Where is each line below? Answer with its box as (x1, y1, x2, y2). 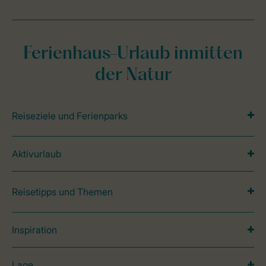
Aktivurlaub (12, 148, 61, 160)
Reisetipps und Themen (12, 186, 113, 198)
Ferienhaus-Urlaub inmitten (23, 46, 243, 63)
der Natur (94, 67, 172, 84)
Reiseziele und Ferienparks (12, 110, 128, 122)
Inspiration (12, 224, 57, 236)
